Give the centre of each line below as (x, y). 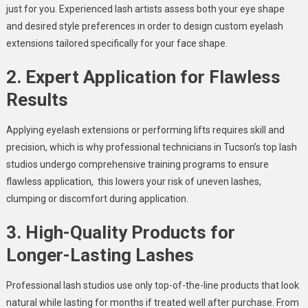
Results (37, 100)
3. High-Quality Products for (120, 233)
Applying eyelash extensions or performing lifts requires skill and (145, 130)
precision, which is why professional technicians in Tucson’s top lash (151, 147)
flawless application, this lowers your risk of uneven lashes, (133, 182)
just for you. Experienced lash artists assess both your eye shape (145, 9)
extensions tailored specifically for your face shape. (117, 44)
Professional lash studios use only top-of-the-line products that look (152, 286)
